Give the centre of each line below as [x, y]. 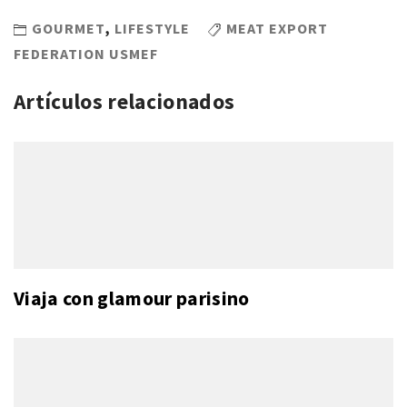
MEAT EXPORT [277, 29]
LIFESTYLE [152, 29]
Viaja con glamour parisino [132, 299]
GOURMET [69, 29]
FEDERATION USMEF [86, 53]
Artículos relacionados [124, 102]
